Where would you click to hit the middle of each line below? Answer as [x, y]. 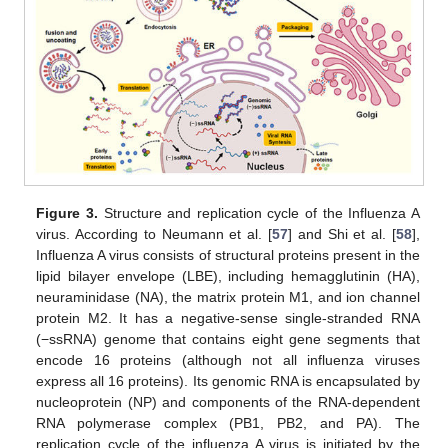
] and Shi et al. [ [341, 233]
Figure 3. [67, 212]
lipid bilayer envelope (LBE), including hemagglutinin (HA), [228, 275]
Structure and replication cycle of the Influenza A [258, 212]
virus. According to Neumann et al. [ [154, 233]
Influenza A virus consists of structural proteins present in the [228, 254]
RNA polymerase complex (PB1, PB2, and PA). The [228, 422]
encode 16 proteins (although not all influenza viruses [228, 359]
